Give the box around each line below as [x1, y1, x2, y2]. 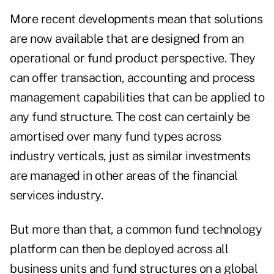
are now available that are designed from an [10, 31, 244, 46]
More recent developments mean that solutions [10, 12, 262, 27]
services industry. [10, 188, 103, 203]
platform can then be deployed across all [10, 242, 228, 257]
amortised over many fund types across [10, 129, 221, 144]
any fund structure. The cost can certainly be [10, 109, 250, 125]
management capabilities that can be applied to [10, 90, 264, 105]
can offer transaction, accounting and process [10, 70, 255, 86]
